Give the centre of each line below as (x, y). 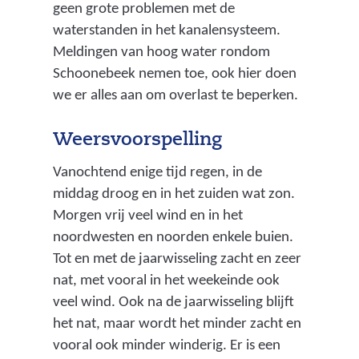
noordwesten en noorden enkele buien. (173, 237)
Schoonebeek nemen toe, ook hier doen (174, 75)
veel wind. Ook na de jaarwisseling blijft (173, 302)
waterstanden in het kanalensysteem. (166, 31)
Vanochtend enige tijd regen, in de (157, 172)
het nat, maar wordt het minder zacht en (177, 324)
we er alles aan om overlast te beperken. (175, 96)
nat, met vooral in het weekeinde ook (166, 280)
